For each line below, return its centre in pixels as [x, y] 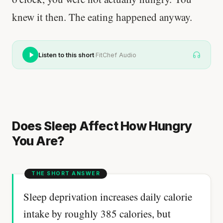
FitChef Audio [116, 55]
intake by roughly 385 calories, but [97, 213]
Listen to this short [66, 55]
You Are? [38, 141]
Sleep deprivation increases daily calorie [108, 196]
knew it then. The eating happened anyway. [102, 17]
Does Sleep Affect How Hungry [102, 126]
